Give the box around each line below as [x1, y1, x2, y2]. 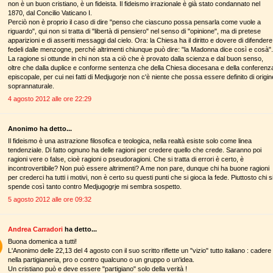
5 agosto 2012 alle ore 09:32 [8, 195, 91, 203]
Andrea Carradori [8, 225, 63, 233]
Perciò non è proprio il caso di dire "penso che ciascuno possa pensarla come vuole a [8, 18, 261, 26]
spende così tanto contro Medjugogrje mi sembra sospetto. [8, 183, 182, 191]
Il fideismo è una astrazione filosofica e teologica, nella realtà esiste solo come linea [8, 137, 252, 145]
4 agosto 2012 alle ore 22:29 [8, 94, 91, 102]
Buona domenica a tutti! [8, 238, 77, 246]
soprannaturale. [8, 82, 54, 90]
